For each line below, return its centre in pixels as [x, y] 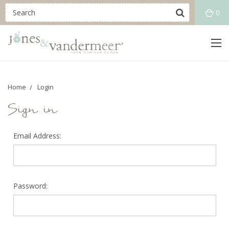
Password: [30, 186]
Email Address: [37, 136]
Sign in [32, 111]
